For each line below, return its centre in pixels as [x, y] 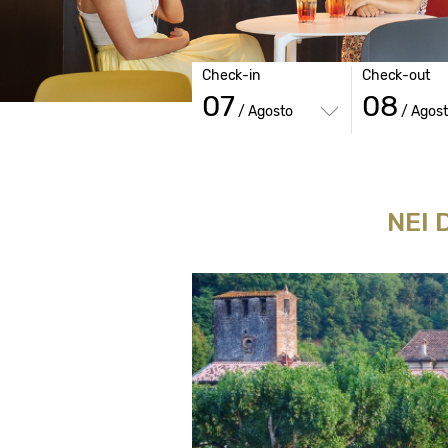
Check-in [231, 76]
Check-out [395, 76]
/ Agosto [264, 112]
